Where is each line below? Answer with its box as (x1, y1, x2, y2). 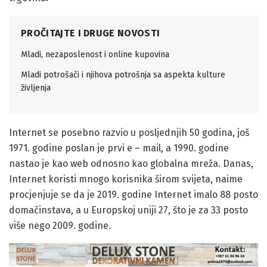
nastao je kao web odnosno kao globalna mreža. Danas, (9, 158, 253, 170)
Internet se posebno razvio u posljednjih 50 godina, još (9, 127, 249, 139)
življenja (21, 83, 51, 94)
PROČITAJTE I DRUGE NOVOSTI (21, 27, 160, 39)
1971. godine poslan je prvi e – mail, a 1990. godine (9, 142, 229, 154)
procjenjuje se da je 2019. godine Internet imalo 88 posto (9, 189, 258, 201)
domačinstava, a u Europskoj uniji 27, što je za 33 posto (9, 204, 248, 216)
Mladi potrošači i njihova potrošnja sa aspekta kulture (21, 70, 225, 80)
